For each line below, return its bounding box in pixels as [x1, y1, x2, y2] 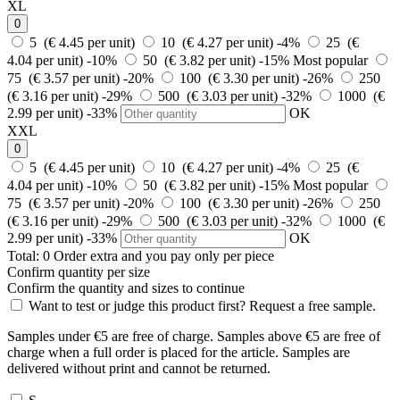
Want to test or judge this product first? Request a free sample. [29, 297, 376, 313]
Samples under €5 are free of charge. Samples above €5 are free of [7, 328, 380, 344]
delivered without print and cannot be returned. [7, 360, 271, 376]
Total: [7, 247, 39, 263]
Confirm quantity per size [7, 263, 150, 279]
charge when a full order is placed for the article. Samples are [7, 344, 350, 360]
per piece [223, 247, 274, 263]
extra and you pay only [90, 247, 223, 263]
